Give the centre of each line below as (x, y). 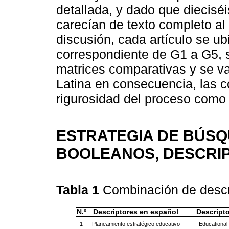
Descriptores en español (136, 212)
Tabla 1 (79, 190)
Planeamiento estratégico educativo (136, 224)
